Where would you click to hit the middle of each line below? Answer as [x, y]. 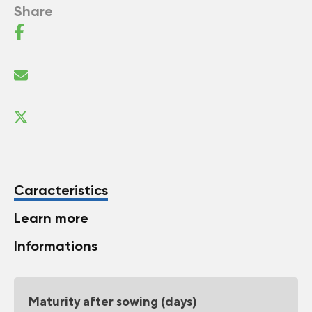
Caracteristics [61, 190]
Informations [56, 245]
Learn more [51, 218]
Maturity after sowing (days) [112, 301]
